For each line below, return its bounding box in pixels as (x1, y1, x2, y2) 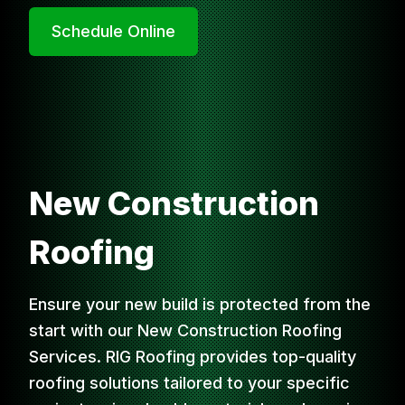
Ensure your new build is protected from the (29, 295, 371, 315)
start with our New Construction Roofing (29, 321, 342, 341)
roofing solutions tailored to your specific (29, 373, 350, 393)
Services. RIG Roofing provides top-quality (29, 347, 356, 367)
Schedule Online (52, 22, 175, 42)
